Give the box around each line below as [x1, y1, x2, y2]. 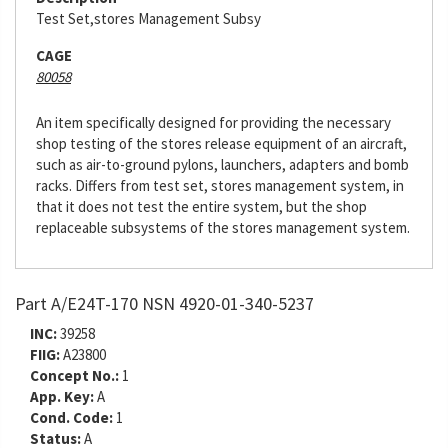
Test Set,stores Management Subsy [36, 9, 261, 28]
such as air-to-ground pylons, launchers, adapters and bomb [36, 155, 409, 174]
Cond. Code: [30, 408, 113, 427]
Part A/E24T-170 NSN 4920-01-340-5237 [15, 292, 314, 315]
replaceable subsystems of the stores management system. [36, 218, 410, 237]
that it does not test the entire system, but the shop [36, 197, 367, 216]
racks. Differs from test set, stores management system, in [36, 176, 404, 195]
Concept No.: [30, 366, 119, 385]
